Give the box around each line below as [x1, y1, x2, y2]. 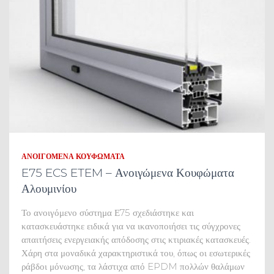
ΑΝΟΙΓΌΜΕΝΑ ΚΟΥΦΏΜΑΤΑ [21, 151, 125, 161]
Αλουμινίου [21, 181, 76, 196]
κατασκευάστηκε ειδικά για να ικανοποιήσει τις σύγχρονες [21, 220, 240, 232]
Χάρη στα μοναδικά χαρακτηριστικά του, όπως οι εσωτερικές [21, 246, 250, 259]
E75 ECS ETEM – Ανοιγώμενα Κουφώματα [21, 165, 234, 180]
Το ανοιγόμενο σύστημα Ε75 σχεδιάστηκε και [21, 206, 194, 218]
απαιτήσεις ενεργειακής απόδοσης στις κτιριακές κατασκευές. [21, 233, 251, 245]
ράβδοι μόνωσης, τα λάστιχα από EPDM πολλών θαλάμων [21, 260, 245, 272]
